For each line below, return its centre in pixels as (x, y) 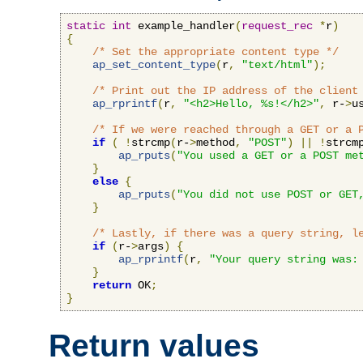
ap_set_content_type (154, 65)
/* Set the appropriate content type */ (216, 52)
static (86, 26)
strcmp (151, 143)
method (216, 143)
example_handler (183, 26)
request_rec (277, 26)
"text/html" (277, 65)
